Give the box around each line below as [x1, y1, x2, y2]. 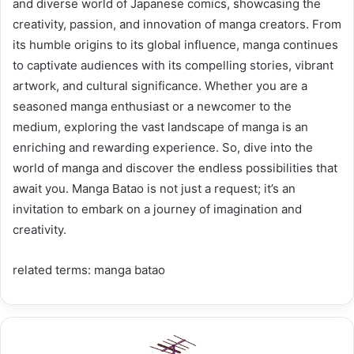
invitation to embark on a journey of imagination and [13, 201, 302, 217]
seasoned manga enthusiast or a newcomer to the [13, 98, 292, 114]
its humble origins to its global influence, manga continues [13, 36, 338, 52]
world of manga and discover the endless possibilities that [13, 160, 337, 175]
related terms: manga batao [13, 262, 165, 277]
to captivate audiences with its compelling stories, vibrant [13, 57, 333, 73]
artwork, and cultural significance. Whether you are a [13, 77, 307, 93]
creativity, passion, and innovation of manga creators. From [13, 16, 341, 32]
